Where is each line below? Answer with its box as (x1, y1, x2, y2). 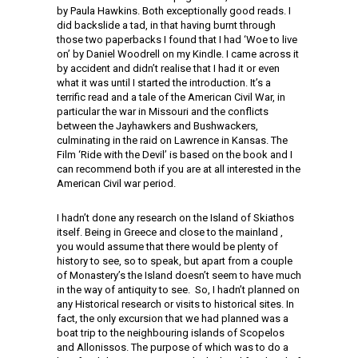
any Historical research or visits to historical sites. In (57, 298, 294, 310)
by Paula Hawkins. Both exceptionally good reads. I (57, 5, 291, 17)
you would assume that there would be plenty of (57, 241, 278, 253)
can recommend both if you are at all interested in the (57, 163, 300, 175)
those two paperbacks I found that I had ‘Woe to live (57, 34, 297, 46)
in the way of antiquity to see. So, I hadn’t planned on (57, 284, 300, 296)
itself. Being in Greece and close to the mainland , (57, 226, 283, 238)
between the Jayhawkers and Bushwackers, (57, 120, 258, 132)
